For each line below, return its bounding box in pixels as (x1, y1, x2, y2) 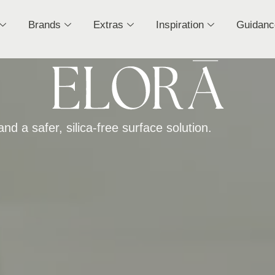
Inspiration (155, 19, 204, 31)
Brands (28, 19, 61, 31)
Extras (93, 19, 123, 31)
